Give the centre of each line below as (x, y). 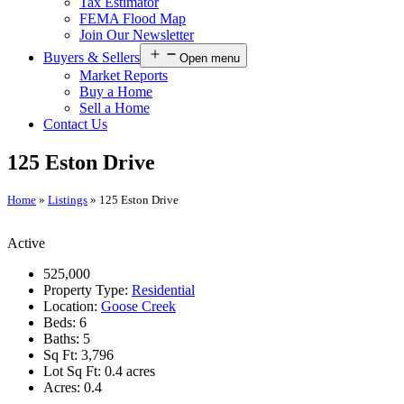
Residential (163, 290)
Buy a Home (116, 91)
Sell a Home (115, 107)
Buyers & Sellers (92, 57)
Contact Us (75, 124)
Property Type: (87, 290)
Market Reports (124, 75)
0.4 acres (130, 372)
